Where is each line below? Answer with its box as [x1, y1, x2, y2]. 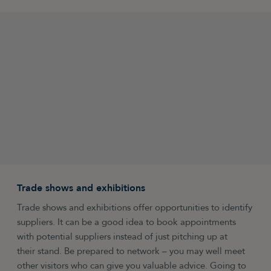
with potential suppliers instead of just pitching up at [17, 230, 228, 243]
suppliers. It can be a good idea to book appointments [17, 215, 237, 229]
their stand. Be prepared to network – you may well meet [17, 244, 246, 258]
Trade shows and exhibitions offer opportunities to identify [17, 201, 253, 214]
